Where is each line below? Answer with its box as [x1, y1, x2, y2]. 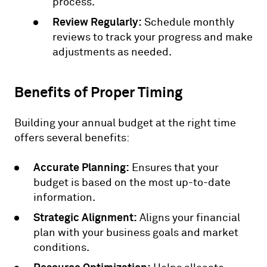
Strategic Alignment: [33, 210, 137, 224]
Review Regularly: [52, 14, 142, 29]
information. [33, 190, 95, 204]
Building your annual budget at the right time [14, 116, 236, 130]
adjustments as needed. [52, 45, 172, 59]
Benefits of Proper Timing [14, 83, 182, 101]
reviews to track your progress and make [52, 30, 253, 44]
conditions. [33, 240, 89, 254]
